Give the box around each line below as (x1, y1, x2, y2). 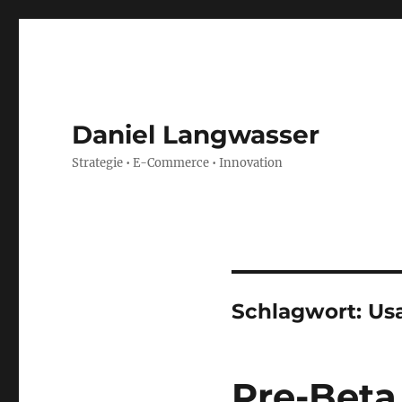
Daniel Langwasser (72, 119, 320, 150)
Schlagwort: (231, 299, 368, 324)
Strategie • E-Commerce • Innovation (72, 155, 284, 170)
